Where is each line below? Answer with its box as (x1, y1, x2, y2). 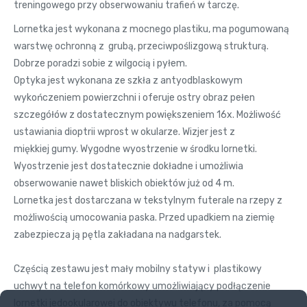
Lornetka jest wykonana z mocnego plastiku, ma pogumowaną (14, 23, 289, 35)
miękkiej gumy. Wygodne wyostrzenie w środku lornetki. (14, 143, 257, 155)
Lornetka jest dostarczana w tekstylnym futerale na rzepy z (14, 194, 282, 206)
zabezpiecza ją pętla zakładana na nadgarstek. (14, 228, 221, 241)
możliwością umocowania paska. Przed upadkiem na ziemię (14, 211, 275, 223)
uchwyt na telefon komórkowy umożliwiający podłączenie (14, 280, 271, 292)
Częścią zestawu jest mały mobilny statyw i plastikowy (14, 262, 262, 275)
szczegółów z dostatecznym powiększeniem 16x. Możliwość (14, 108, 281, 121)
